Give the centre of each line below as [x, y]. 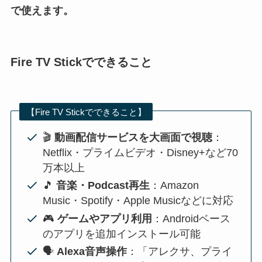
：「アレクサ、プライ [179, 252]
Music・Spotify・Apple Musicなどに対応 [138, 201]
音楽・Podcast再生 [103, 186]
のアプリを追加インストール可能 [121, 234]
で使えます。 [42, 10]
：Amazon [174, 186]
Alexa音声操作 [92, 252]
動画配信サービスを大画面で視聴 [133, 137]
